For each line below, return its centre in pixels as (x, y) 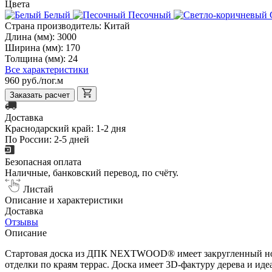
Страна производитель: (54, 25)
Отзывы (22, 222)
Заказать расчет (40, 95)
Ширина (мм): (35, 47)
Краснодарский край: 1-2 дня (65, 128)
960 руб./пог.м (34, 80)
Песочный (150, 15)
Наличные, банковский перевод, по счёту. (92, 172)
